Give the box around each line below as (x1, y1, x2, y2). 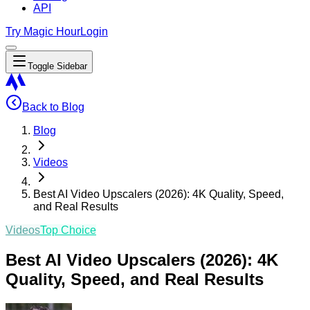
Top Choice (40, 224, 96, 236)
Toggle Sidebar (28, 61, 87, 71)
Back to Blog (22, 101, 84, 113)
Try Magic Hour (6, 26, 80, 37)
